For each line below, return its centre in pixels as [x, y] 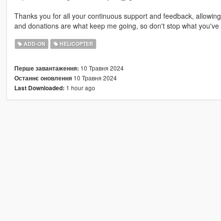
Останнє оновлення [43, 78]
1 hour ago [80, 88]
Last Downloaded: [39, 88]
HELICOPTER [75, 44]
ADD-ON [34, 44]
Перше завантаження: [46, 69]
